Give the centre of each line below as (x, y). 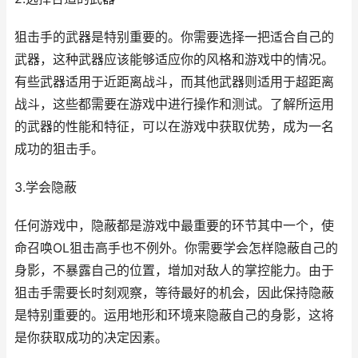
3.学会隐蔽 (46, 187)
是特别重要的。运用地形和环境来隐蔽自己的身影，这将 (174, 315)
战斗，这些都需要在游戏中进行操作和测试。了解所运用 (174, 104)
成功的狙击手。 (59, 149)
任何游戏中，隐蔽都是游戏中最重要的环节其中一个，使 (174, 226)
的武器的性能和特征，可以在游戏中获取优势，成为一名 (174, 127)
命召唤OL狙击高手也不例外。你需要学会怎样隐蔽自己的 (176, 248)
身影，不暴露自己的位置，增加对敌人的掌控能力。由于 (174, 270)
